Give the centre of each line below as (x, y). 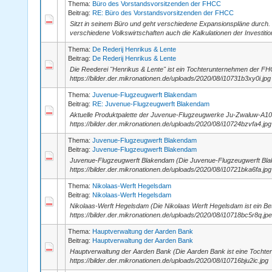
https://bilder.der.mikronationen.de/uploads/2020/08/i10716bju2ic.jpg (169, 260)
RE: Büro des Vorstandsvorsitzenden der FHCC (163, 13)
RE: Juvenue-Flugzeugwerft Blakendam (151, 104)
